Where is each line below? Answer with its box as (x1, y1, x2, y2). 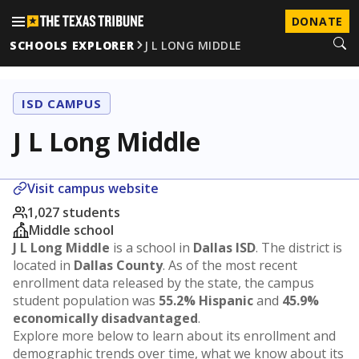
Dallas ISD (193, 239, 256, 256)
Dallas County (74, 256, 163, 274)
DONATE (291, 14, 343, 29)
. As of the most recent (163, 256, 297, 274)
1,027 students (27, 204, 120, 221)
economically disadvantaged (13, 309, 198, 327)
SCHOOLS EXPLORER (10, 37, 135, 53)
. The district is (256, 239, 342, 256)
